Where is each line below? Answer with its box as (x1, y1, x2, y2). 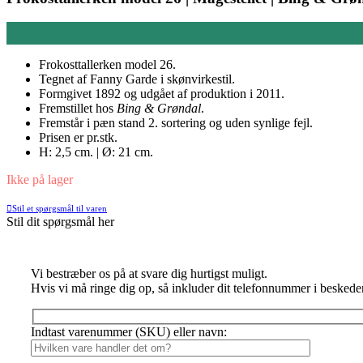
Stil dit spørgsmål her (6, 215, 114, 229)
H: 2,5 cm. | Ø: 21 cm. (39, 145, 153, 160)
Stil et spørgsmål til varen (12, 203, 107, 214)
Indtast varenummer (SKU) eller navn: (31, 325, 227, 340)
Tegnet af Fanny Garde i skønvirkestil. (39, 72, 235, 87)
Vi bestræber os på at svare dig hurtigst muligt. (31, 267, 267, 281)
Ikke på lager (6, 173, 73, 187)
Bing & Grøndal (117, 101, 201, 116)
